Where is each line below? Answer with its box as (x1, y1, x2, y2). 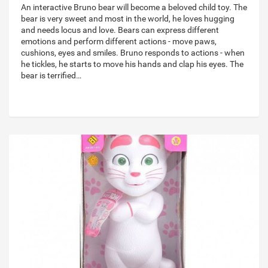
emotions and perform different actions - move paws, (21, 36, 217, 47)
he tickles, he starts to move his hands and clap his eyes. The (21, 59, 243, 69)
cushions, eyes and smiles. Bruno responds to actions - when (21, 48, 245, 58)
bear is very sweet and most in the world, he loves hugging (21, 14, 234, 24)
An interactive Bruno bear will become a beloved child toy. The (21, 2, 247, 13)
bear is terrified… (21, 71, 81, 81)
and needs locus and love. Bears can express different (21, 25, 219, 35)
